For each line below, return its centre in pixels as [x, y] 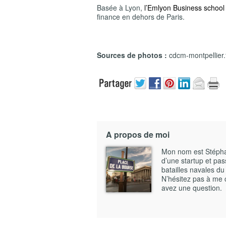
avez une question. [192, 188]
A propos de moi [138, 134]
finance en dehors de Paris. [141, 17]
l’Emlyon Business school [184, 8]
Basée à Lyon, [121, 8]
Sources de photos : [133, 55]
